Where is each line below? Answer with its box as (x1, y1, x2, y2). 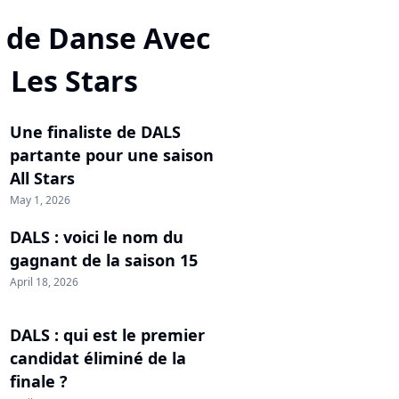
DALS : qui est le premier (10, 323, 205, 346)
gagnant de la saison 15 (10, 248, 198, 271)
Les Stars (11, 61, 138, 100)
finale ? (10, 370, 68, 392)
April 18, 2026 (10, 273, 78, 289)
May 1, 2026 (10, 191, 70, 208)
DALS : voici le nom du (10, 225, 183, 248)
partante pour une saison (10, 143, 214, 166)
